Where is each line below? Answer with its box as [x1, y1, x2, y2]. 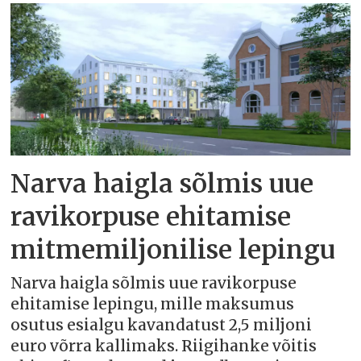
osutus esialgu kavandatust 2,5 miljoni [10, 316, 313, 335]
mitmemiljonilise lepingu [10, 233, 336, 266]
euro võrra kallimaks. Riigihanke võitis [10, 337, 317, 356]
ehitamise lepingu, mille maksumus [10, 295, 295, 314]
